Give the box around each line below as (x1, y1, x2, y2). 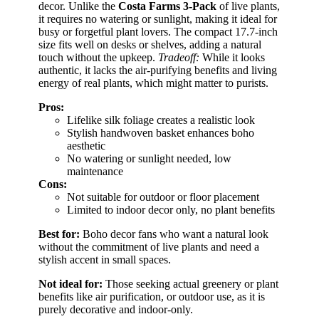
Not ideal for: (38, 278, 103, 291)
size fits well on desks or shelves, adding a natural (38, 38, 261, 51)
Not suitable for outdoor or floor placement (67, 191, 259, 204)
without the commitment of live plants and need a (38, 241, 259, 253)
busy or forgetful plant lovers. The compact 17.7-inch (38, 26, 278, 38)
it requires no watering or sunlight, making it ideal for (38, 13, 277, 26)
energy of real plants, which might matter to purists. (38, 77, 268, 90)
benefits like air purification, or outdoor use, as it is (38, 291, 265, 303)
